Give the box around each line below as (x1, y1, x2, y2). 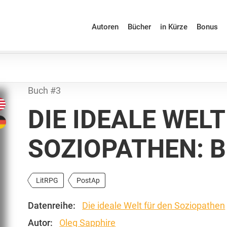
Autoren (91, 22, 119, 31)
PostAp (77, 176, 100, 184)
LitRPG (36, 176, 59, 184)
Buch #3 (28, 85, 61, 96)
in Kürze (160, 22, 187, 31)
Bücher (127, 22, 151, 31)
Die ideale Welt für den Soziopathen (82, 200, 225, 211)
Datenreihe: (28, 200, 76, 211)
